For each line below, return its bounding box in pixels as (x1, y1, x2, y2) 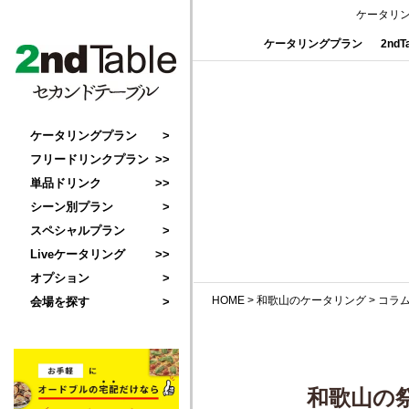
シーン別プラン (30, 200, 113, 214)
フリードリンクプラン (30, 152, 149, 166)
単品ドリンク (30, 176, 101, 190)
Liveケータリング (30, 247, 125, 261)
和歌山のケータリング (257, 294, 366, 307)
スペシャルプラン (30, 224, 125, 237)
